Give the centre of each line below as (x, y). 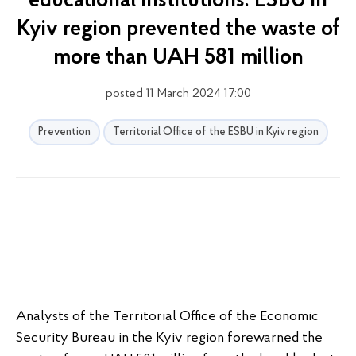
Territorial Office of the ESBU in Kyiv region (215, 132)
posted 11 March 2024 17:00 (178, 94)
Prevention (64, 132)
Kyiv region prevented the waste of (178, 29)
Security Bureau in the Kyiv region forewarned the (169, 338)
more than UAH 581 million (178, 58)
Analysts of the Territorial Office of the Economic (167, 317)
